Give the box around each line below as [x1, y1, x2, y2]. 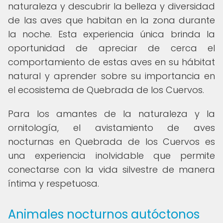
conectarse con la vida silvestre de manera [8, 163, 215, 176]
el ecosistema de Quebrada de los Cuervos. [8, 84, 204, 96]
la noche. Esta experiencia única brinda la [8, 28, 215, 40]
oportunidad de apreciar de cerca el [8, 42, 215, 54]
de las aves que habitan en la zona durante [8, 14, 215, 26]
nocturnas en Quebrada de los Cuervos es [8, 135, 215, 148]
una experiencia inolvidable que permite [8, 149, 215, 162]
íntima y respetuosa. [8, 177, 99, 190]
